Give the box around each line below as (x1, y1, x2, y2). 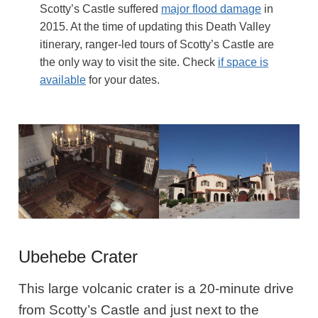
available (40, 73, 87, 86)
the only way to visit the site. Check (40, 55, 219, 68)
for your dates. (86, 73, 160, 86)
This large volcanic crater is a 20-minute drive (18, 281, 295, 297)
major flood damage (161, 2, 262, 15)
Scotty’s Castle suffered (40, 2, 162, 15)
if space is (218, 55, 269, 68)
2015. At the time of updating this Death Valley (40, 20, 271, 33)
